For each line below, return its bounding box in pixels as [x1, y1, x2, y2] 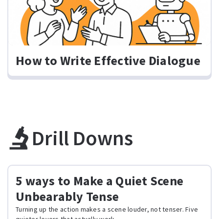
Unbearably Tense [16, 188, 119, 205]
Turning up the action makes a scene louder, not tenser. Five [16, 205, 198, 214]
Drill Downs [32, 125, 133, 151]
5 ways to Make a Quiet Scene [16, 173, 183, 189]
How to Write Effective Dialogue [16, 52, 200, 69]
